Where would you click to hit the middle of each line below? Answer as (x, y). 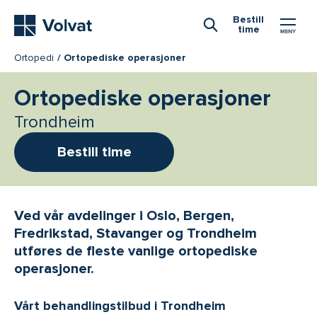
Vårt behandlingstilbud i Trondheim (120, 306)
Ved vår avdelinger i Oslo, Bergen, (124, 216)
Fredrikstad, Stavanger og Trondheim (136, 234)
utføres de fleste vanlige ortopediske (136, 252)
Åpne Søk (237, 44)
